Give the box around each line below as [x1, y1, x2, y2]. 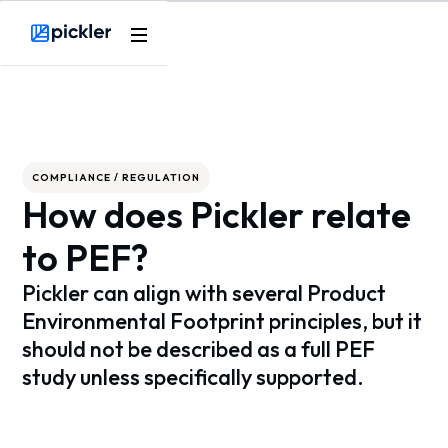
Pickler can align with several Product [22, 279, 387, 307]
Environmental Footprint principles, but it [22, 307, 423, 335]
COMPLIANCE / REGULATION [32, 171, 201, 184]
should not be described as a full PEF [22, 335, 376, 363]
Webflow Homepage [31, 43, 186, 66]
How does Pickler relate [22, 192, 412, 237]
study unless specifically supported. [22, 363, 365, 391]
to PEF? [22, 235, 149, 280]
